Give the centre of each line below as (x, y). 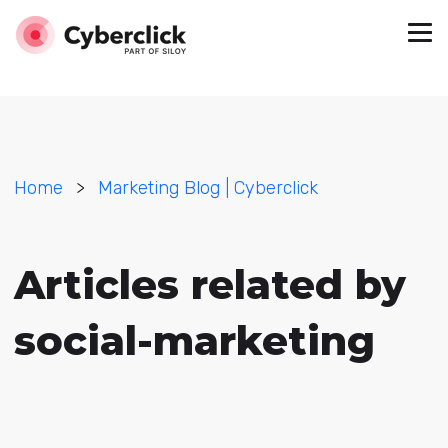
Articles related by (209, 284)
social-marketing (194, 340)
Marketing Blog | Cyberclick (207, 188)
